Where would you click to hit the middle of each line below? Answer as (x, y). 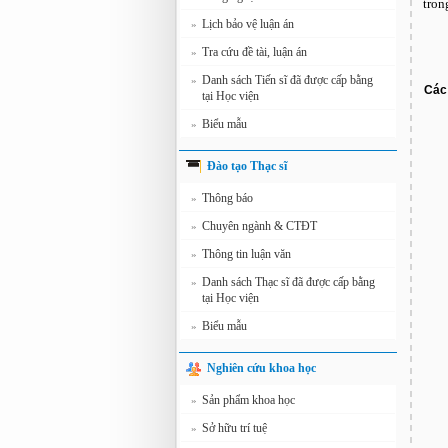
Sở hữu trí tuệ (234, 428)
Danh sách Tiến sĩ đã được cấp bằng (287, 80)
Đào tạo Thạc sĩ (247, 166)
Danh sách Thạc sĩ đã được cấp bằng (288, 282)
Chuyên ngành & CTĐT (259, 226)
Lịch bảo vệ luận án (248, 24)
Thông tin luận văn (246, 254)
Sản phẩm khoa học (248, 400)
